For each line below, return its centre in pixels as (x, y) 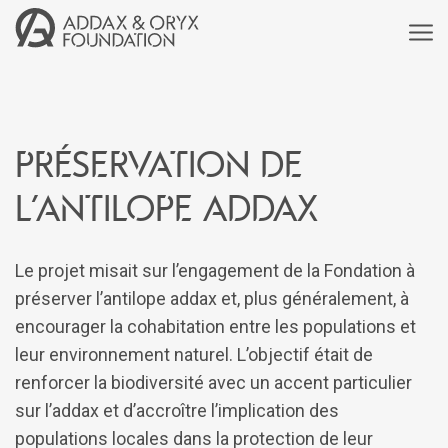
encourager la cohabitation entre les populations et (215, 326)
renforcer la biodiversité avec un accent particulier (213, 382)
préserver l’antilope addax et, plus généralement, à (212, 298)
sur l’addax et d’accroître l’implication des (177, 410)
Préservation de (159, 163)
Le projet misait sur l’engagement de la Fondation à (215, 270)
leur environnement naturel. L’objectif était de (194, 354)
